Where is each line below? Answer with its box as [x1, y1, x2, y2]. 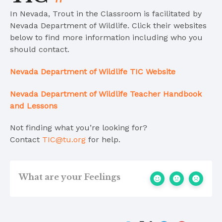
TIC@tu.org [42, 135, 86, 145]
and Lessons [10, 101, 57, 111]
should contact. [10, 45, 69, 55]
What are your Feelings [19, 172, 120, 182]
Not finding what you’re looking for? [10, 123, 147, 133]
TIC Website [130, 66, 175, 76]
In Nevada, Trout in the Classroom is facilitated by [10, 9, 202, 19]
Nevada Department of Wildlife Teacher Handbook [10, 89, 202, 99]
